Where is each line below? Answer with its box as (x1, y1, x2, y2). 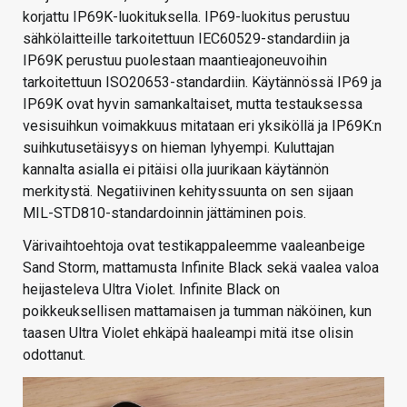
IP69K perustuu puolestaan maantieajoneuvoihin (23, 52, 327, 70)
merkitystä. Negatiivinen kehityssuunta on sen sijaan (23, 183, 353, 201)
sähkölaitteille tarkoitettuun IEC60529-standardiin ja (23, 30, 350, 48)
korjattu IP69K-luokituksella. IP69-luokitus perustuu (23, 8, 350, 26)
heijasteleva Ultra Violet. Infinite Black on (23, 281, 280, 299)
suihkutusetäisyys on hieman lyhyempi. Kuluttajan (23, 139, 334, 157)
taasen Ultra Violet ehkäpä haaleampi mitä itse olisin (23, 324, 353, 342)
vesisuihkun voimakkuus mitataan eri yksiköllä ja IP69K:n (23, 117, 382, 135)
